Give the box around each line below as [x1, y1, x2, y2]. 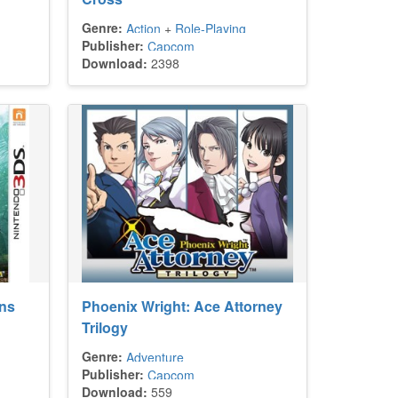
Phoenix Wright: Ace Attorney [82, 296, 283, 316]
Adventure [126, 348, 184, 366]
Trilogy [82, 317, 128, 338]
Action [126, 20, 161, 37]
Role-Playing [175, 20, 246, 37]
